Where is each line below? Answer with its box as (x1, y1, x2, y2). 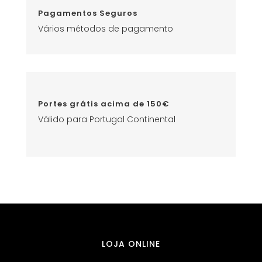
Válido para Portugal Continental (37, 113, 175, 125)
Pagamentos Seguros (37, 7, 137, 19)
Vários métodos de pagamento (37, 22, 173, 35)
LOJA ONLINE (101, 237, 160, 250)
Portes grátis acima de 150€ (37, 98, 170, 109)
